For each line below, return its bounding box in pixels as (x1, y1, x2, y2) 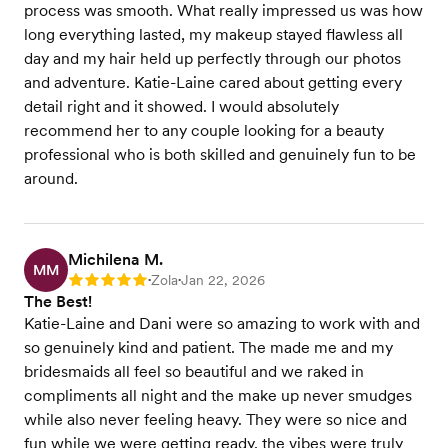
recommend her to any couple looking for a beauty (24, 121, 384, 140)
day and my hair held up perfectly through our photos (24, 49, 401, 68)
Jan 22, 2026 (181, 272, 265, 288)
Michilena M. (68, 250, 163, 269)
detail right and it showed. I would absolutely (24, 97, 339, 116)
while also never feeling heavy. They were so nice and (24, 410, 407, 429)
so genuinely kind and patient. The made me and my (24, 338, 393, 357)
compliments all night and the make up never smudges (24, 386, 412, 405)
